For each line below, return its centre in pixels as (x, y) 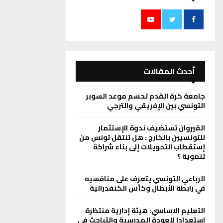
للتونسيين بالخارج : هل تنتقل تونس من (142, 138)
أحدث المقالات (169, 71)
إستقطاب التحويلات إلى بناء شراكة (149, 147)
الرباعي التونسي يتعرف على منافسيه (145, 179)
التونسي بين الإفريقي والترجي (156, 106)
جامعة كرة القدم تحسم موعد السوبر (145, 96)
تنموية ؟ (191, 157)
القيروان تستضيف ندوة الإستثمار (152, 128)
